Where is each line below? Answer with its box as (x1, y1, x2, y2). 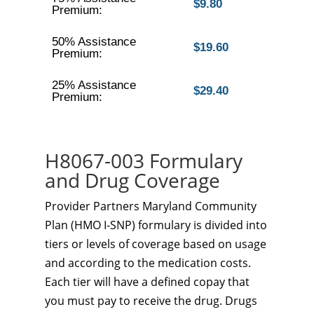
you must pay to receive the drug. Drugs (45, 293, 257, 308)
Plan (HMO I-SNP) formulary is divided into (45, 217, 267, 233)
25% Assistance (51, 78, 136, 92)
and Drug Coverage (45, 167, 220, 193)
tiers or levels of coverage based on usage (45, 236, 266, 252)
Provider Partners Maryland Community (45, 198, 257, 214)
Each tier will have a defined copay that (45, 274, 250, 289)
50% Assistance (51, 35, 136, 48)
